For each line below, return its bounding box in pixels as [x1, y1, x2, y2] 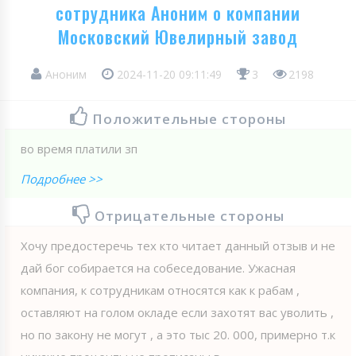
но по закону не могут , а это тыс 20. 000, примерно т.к [21, 326, 335, 342]
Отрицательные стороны [94, 206, 284, 225]
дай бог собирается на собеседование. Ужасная [21, 259, 296, 276]
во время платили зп [21, 140, 137, 157]
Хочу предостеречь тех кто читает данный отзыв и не [21, 237, 335, 253]
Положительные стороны [92, 109, 286, 128]
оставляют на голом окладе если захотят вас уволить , [21, 304, 334, 320]
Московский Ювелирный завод [58, 23, 298, 49]
